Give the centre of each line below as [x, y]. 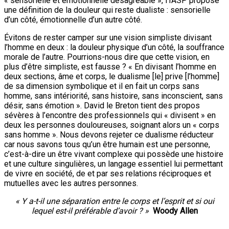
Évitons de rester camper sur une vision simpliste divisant [108, 37]
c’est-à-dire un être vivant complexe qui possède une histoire [114, 154]
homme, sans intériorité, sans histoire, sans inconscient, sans [113, 96]
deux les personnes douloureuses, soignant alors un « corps [112, 125]
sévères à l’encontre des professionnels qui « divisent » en [110, 115]
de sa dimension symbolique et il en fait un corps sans [102, 86]
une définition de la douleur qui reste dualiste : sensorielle [107, 10]
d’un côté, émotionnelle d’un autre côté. [73, 19]
